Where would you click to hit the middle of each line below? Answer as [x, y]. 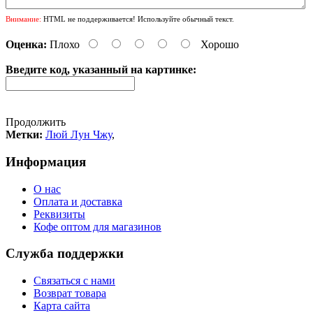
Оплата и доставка [78, 201]
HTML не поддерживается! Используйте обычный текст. [138, 19]
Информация [46, 161]
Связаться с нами [74, 281]
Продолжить [36, 122]
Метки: [24, 135]
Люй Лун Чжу [79, 135]
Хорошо [220, 45]
